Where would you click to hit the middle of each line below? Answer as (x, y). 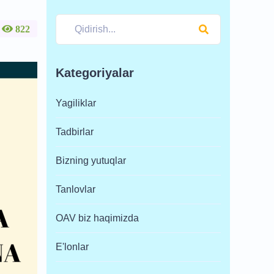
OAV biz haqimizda (97, 218)
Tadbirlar (75, 132)
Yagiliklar (76, 103)
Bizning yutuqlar (91, 161)
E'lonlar (72, 247)
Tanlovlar (76, 189)
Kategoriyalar (95, 73)
